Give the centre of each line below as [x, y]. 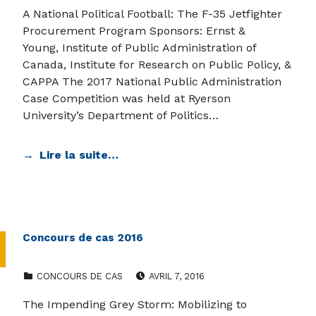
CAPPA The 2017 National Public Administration [152, 82]
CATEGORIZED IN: [42, 269]
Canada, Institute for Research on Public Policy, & [157, 65]
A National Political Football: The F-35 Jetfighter [152, 14]
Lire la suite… [79, 155]
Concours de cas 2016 [83, 238]
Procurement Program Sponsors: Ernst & [134, 31]
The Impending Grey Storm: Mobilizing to [135, 305]
